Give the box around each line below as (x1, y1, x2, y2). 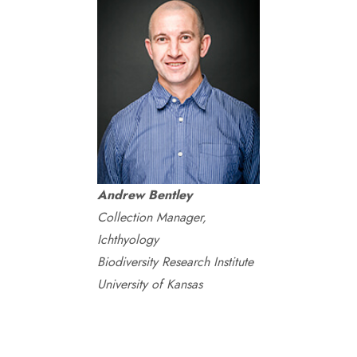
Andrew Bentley (97, 186, 192, 204)
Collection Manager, (97, 208, 206, 226)
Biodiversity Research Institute (97, 253, 253, 271)
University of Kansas (97, 275, 202, 293)
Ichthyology (97, 230, 159, 249)
